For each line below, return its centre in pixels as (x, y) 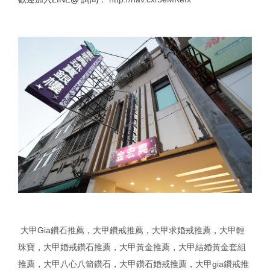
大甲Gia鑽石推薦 (52, 230)
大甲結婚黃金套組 (212, 247)
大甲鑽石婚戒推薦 (153, 264)
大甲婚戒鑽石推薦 (77, 247)
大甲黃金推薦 (145, 247)
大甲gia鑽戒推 (222, 264)
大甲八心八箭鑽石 (77, 264)
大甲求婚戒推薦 (181, 230)
